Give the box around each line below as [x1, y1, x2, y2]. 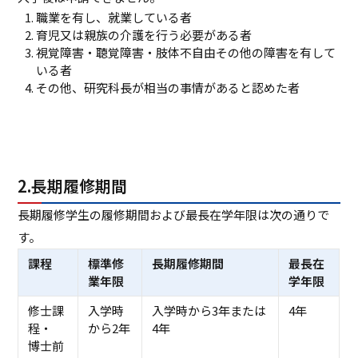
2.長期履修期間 [18, 174, 128, 198]
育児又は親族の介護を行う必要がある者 [35, 26, 252, 44]
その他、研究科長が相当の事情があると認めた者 [35, 79, 300, 97]
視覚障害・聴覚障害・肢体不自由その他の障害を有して [35, 44, 336, 62]
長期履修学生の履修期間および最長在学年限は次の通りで [18, 206, 330, 224]
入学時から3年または [151, 302, 266, 320]
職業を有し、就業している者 [35, 9, 192, 26]
